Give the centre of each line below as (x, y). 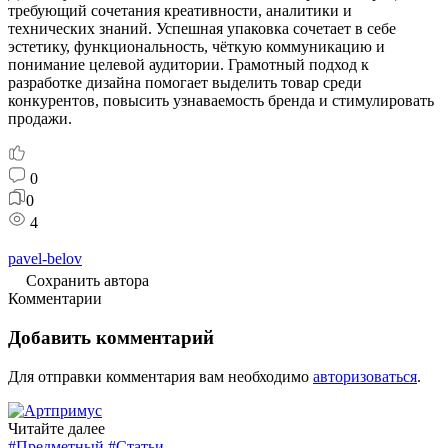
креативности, (211, 11)
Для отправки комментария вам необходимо (160, 376)
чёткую (235, 47)
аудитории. (184, 65)
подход (331, 65)
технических (51, 29)
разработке (45, 83)
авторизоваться (365, 376)
